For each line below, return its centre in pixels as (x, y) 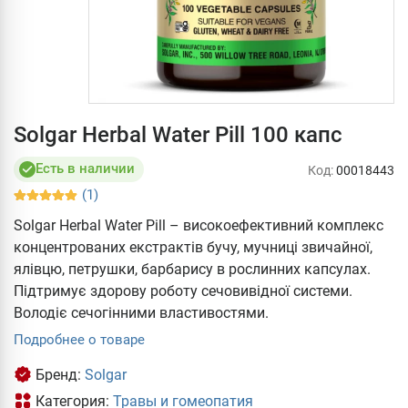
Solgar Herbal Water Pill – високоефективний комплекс (199, 225)
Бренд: (60, 374)
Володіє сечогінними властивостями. (141, 312)
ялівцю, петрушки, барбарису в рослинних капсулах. (192, 269)
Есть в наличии (85, 169)
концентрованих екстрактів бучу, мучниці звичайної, (193, 247)
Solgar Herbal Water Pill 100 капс (178, 134)
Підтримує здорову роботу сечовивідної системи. (183, 291)
